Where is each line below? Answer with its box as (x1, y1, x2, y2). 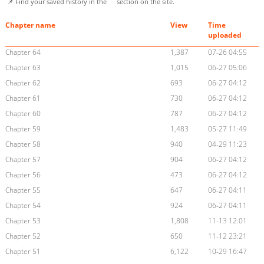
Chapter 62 (5, 78, 41, 88)
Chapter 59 (5, 124, 41, 134)
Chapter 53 (5, 216, 41, 226)
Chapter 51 (5, 246, 41, 257)
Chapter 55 (5, 185, 41, 196)
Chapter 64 (5, 47, 41, 58)
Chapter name (5, 20, 55, 31)
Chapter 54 (5, 200, 41, 211)
